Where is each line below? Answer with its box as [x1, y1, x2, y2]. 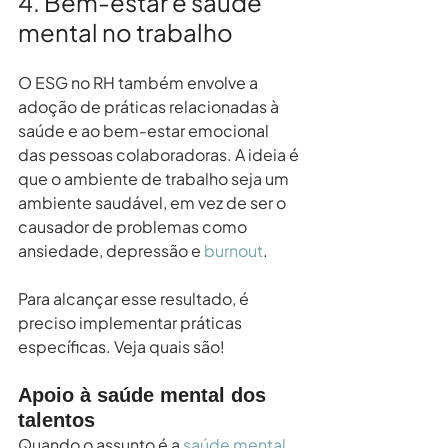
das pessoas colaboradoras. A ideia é [18, 143, 302, 165]
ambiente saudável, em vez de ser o [18, 191, 289, 213]
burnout [204, 239, 263, 261]
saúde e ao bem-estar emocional [18, 119, 272, 141]
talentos [18, 408, 95, 431]
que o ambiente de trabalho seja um [18, 167, 292, 189]
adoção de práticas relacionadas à [18, 95, 282, 117]
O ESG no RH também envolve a [18, 71, 261, 93]
